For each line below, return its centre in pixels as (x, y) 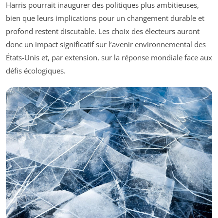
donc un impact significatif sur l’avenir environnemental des (106, 45)
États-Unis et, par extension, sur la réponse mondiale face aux (109, 58)
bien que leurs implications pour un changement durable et (105, 18)
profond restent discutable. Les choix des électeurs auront (103, 31)
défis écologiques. (36, 71)
